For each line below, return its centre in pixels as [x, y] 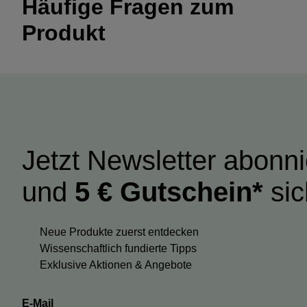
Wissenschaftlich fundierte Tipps [118, 249]
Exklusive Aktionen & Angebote [116, 265]
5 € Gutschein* [169, 192]
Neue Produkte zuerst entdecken [119, 232]
